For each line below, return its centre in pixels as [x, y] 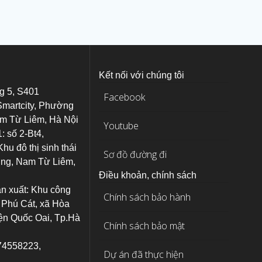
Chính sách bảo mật [144, 226]
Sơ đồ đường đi [135, 155]
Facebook [125, 97]
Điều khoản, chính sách [148, 175]
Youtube [121, 126]
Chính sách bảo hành [147, 197]
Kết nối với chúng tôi [142, 75]
